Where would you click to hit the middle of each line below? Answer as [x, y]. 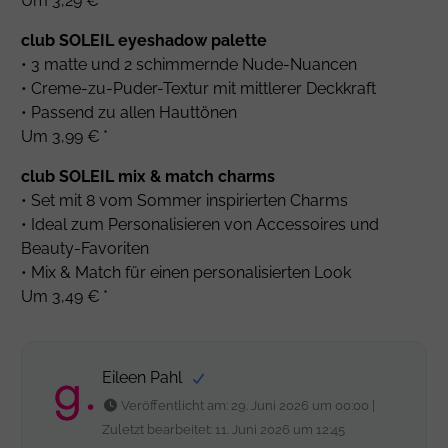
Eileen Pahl [144, 378]
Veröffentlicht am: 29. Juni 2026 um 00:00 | [247, 406]
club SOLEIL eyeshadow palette [144, 41]
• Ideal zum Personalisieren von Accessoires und [200, 225]
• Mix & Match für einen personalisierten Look [186, 273]
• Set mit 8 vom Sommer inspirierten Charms [185, 201]
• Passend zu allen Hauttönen [129, 113]
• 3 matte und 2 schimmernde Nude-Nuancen [189, 65]
